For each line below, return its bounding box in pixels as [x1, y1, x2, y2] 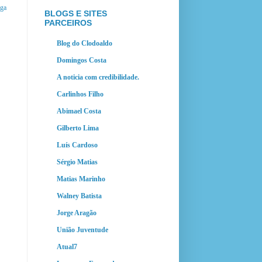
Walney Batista [57, 191, 102, 200]
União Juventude [57, 225, 108, 234]
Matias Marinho [57, 174, 105, 183]
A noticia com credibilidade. [57, 73, 139, 81]
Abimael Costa [57, 106, 101, 115]
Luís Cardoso [57, 140, 98, 149]
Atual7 [57, 242, 77, 251]
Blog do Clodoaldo [57, 39, 112, 47]
